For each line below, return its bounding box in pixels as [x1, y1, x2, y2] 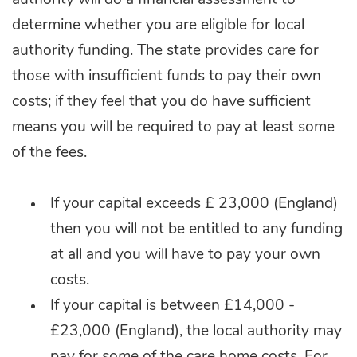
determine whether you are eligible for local [12, 18, 304, 33]
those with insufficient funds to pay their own [12, 69, 321, 84]
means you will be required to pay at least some [12, 120, 335, 135]
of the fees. [12, 145, 91, 161]
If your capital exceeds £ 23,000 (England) [50, 196, 338, 212]
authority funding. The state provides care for [12, 43, 319, 59]
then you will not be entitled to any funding [50, 222, 343, 237]
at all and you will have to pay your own [50, 247, 320, 263]
